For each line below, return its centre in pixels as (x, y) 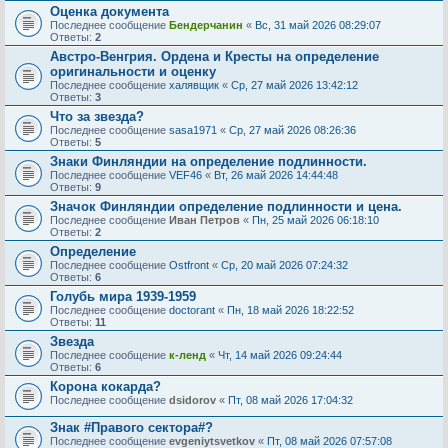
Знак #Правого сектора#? (131, 427)
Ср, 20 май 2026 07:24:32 (284, 265)
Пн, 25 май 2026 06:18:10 (315, 220)
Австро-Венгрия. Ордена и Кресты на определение (214, 56)
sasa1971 (193, 130)
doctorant (192, 310)
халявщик (194, 85)
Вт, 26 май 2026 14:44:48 (276, 175)
